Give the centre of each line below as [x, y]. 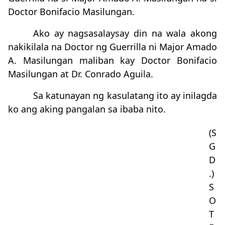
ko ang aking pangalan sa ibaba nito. [87, 109]
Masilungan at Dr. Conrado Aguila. [81, 74]
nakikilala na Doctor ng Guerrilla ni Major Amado [113, 47]
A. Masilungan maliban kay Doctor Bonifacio [113, 60]
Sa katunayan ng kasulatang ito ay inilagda [125, 95]
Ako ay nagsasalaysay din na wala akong [125, 33]
